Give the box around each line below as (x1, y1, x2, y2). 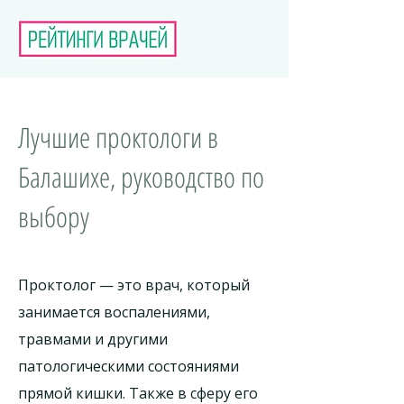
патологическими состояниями (18, 356, 239, 376)
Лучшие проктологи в (18, 118, 218, 156)
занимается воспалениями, (18, 302, 210, 322)
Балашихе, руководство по (18, 158, 264, 196)
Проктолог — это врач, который (18, 275, 250, 295)
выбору (18, 197, 89, 235)
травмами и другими (18, 329, 168, 349)
